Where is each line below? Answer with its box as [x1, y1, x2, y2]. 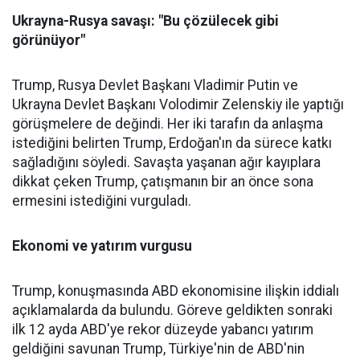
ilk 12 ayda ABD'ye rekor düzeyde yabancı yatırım [12, 321, 313, 337]
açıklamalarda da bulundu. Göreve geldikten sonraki [12, 302, 333, 318]
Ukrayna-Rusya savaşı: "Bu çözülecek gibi [12, 13, 279, 29]
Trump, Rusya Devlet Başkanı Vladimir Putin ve [12, 77, 298, 93]
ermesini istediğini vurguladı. [12, 193, 191, 209]
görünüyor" [12, 32, 85, 48]
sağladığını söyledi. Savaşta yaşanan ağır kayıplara [12, 154, 321, 170]
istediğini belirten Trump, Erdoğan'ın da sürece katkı [12, 135, 332, 151]
